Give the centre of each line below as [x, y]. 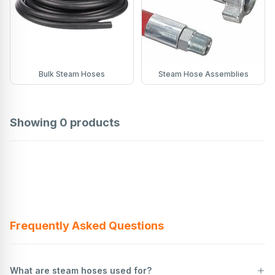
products [94, 123]
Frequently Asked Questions [87, 226]
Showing [35, 123]
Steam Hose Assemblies [203, 74]
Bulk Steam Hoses [72, 74]
